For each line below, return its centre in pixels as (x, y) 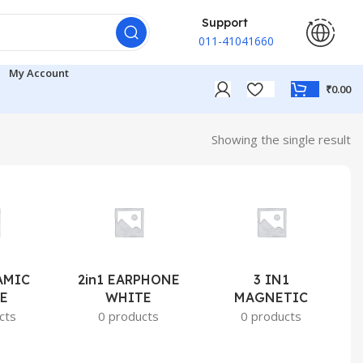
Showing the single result (281, 139)
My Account (39, 73)
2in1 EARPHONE (128, 280)
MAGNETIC (271, 297)
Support (223, 22)
